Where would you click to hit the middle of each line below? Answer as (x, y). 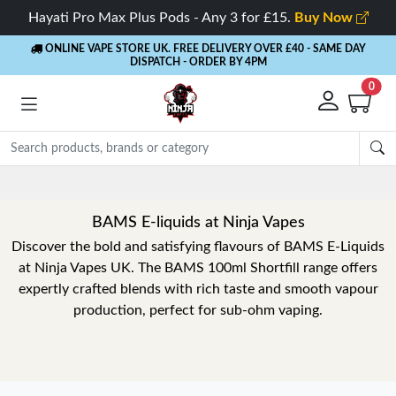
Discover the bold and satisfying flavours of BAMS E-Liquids (198, 247)
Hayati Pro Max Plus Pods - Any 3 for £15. (161, 18)
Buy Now (325, 18)
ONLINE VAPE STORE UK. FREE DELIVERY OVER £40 (173, 49)
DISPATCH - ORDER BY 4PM (198, 62)
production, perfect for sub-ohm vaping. (198, 310)
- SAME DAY (336, 49)
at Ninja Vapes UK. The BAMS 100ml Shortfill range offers (198, 268)
